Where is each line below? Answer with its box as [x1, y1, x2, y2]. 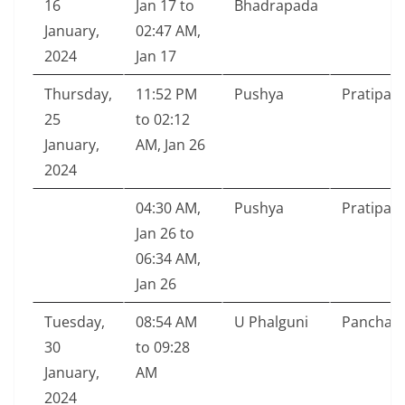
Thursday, [44, 84, 112, 105]
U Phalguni [234, 312, 308, 333]
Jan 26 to [136, 223, 194, 244]
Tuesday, [44, 312, 105, 333]
